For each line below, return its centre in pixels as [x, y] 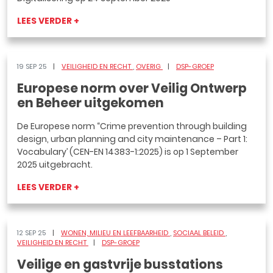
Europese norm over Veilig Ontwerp [132, 88]
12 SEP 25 [32, 233]
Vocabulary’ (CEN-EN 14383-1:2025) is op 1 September [128, 152]
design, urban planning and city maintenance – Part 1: [132, 139]
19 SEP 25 [33, 66]
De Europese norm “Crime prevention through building [132, 126]
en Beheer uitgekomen [90, 103]
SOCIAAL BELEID [199, 233]
